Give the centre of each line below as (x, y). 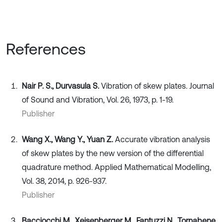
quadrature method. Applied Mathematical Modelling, (116, 167)
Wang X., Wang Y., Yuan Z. (68, 139)
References (46, 49)
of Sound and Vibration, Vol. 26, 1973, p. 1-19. (98, 100)
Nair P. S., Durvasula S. (61, 86)
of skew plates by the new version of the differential (113, 153)
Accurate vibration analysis (163, 139)
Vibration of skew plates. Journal (158, 86)
